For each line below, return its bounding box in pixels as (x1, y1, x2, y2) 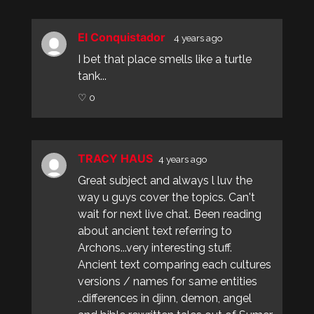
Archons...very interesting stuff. (77, 241, 232, 254)
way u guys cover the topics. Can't (77, 191, 255, 204)
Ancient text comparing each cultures (77, 258, 271, 271)
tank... (77, 69, 107, 83)
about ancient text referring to (77, 224, 232, 238)
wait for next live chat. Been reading (77, 207, 261, 221)
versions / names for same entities (77, 275, 257, 288)
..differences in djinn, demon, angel (77, 292, 252, 305)
